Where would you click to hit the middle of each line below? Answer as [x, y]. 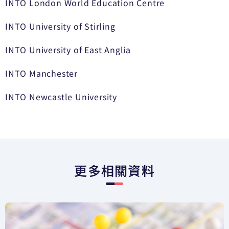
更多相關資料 [114, 170]
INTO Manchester [41, 73]
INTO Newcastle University [61, 97]
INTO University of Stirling [60, 26]
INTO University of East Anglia [68, 50]
